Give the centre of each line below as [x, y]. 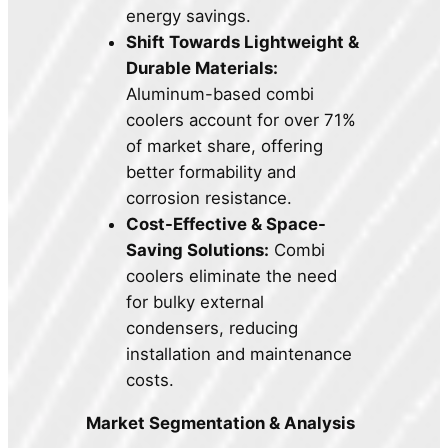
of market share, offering [225, 145]
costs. [150, 379]
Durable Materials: [202, 67]
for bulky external [195, 301]
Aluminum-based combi [220, 93]
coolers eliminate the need [232, 275]
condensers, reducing [212, 327]
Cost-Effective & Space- [226, 223]
